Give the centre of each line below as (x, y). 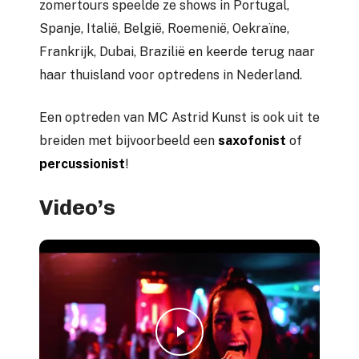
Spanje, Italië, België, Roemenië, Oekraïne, (164, 29)
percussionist (82, 164)
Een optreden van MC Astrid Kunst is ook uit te (179, 118)
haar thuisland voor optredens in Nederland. (171, 75)
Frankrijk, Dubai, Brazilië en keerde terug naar (177, 52)
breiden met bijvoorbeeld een (129, 141)
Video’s (77, 208)
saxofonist (252, 141)
